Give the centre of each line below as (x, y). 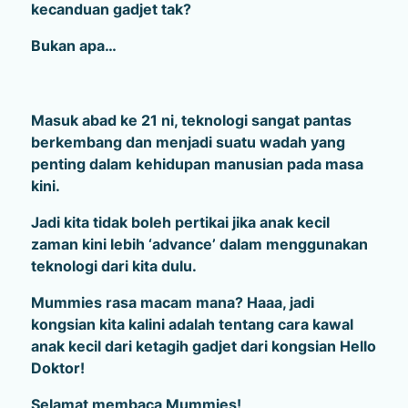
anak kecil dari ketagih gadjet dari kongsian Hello (203, 347)
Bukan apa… (73, 46)
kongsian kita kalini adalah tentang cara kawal (192, 325)
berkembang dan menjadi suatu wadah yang (188, 143)
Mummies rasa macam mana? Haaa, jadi (172, 303)
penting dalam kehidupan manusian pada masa (197, 164)
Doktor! (57, 368)
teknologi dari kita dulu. (113, 266)
